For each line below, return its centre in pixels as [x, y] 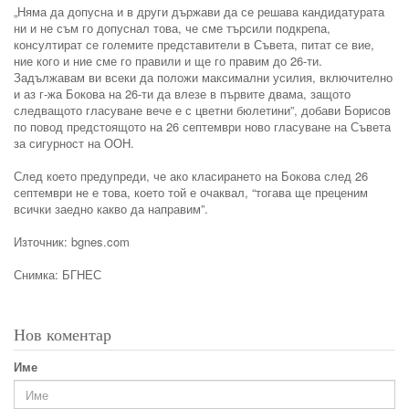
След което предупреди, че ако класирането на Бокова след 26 [191, 176]
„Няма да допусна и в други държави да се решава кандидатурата [199, 12]
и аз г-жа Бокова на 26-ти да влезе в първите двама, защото [182, 94]
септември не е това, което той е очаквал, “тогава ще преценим [191, 193]
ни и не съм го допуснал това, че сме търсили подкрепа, [172, 28]
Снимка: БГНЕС [58, 275]
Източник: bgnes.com [72, 242]
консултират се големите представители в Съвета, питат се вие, [194, 45]
